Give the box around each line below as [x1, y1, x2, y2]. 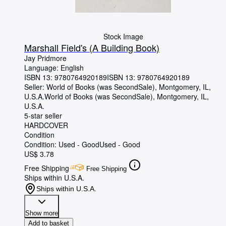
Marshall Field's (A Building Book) [24, 41, 159, 54]
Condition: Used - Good [24, 139, 99, 149]
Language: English [24, 63, 84, 73]
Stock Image [103, 31, 143, 41]
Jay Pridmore [24, 53, 67, 63]
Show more [25, 209, 58, 217]
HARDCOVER [24, 120, 68, 130]
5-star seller [24, 110, 62, 121]
